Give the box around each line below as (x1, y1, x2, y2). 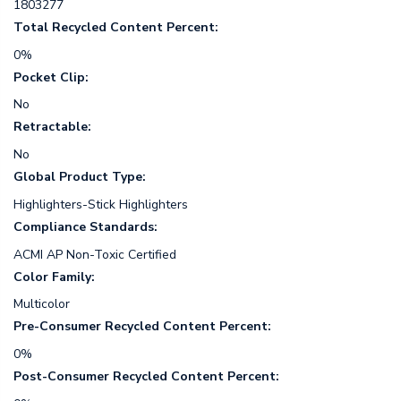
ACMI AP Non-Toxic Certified (13, 245, 176, 263)
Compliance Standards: (13, 218, 158, 235)
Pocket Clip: (13, 68, 89, 86)
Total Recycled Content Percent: (13, 19, 218, 36)
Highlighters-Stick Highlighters (13, 195, 188, 213)
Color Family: (13, 268, 95, 286)
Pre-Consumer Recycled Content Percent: (13, 318, 271, 336)
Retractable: (13, 118, 91, 136)
